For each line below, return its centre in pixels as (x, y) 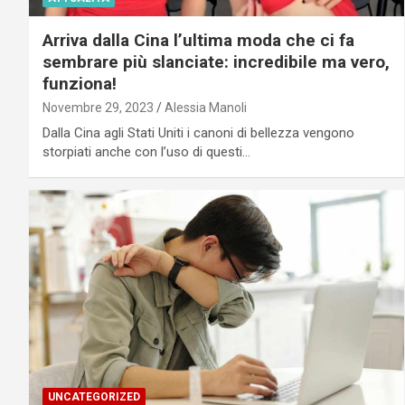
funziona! (80, 84)
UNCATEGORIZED (94, 396)
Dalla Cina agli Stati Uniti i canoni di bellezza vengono (198, 133)
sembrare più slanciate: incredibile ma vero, (216, 62)
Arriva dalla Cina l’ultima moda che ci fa (198, 41)
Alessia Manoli (206, 108)
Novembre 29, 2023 (98, 108)
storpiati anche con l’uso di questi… (146, 152)
